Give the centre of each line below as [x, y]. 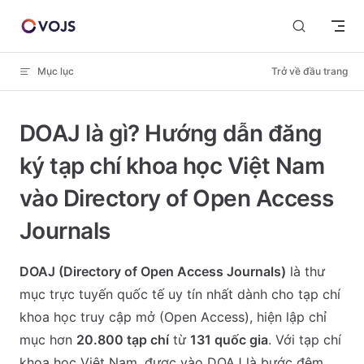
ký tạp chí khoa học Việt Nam [172, 166]
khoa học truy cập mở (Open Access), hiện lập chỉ [173, 317]
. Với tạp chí [305, 340]
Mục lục [56, 71]
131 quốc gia [229, 340]
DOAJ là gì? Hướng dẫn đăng [171, 133]
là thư [305, 271]
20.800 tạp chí [123, 340]
